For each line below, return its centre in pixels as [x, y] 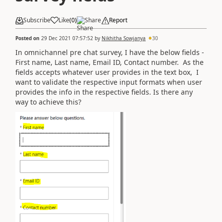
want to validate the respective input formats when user [109, 82]
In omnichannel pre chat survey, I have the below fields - [110, 52]
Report [118, 20]
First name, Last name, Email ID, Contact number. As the [110, 62]
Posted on [28, 38]
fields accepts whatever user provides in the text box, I [107, 72]
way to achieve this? [48, 102]
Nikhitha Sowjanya [124, 38]
